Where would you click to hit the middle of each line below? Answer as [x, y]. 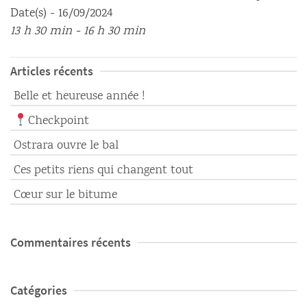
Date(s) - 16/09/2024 [61, 13]
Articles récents [52, 71]
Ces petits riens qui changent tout [103, 171]
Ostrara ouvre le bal [66, 146]
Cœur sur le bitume [65, 195]
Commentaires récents [71, 242]
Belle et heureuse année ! [79, 96]
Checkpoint [58, 121]
